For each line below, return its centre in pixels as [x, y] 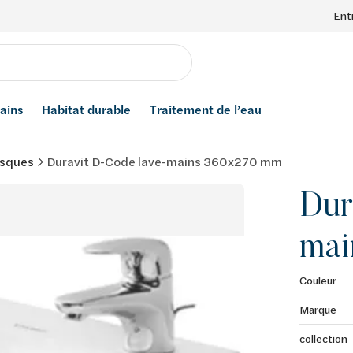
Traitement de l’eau [206, 110]
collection [323, 338]
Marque [318, 309]
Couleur [318, 280]
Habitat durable [86, 110]
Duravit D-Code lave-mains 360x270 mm [164, 161]
